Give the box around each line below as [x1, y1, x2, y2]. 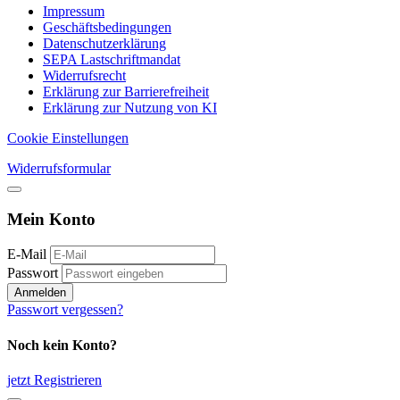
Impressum [43, 3, 104, 19]
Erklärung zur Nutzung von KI [43, 99, 217, 115]
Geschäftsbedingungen [43, 19, 171, 35]
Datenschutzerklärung [43, 35, 166, 51]
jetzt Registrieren [7, 371, 102, 387]
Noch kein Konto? [7, 337, 117, 353]
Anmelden [14, 286, 66, 300]
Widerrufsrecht [43, 67, 126, 83]
